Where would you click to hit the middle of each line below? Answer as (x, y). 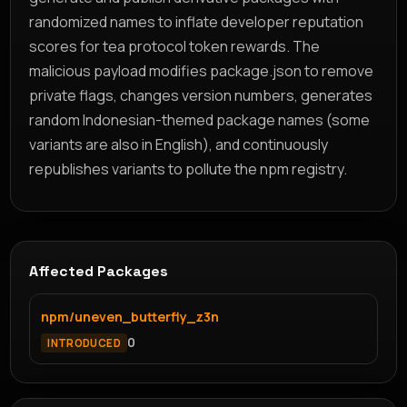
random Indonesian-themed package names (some (200, 119)
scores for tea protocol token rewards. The (175, 46)
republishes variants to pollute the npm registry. (189, 169)
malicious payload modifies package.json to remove (202, 70)
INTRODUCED (84, 342)
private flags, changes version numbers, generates (201, 95)
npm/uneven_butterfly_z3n (130, 316)
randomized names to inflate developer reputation (197, 21)
